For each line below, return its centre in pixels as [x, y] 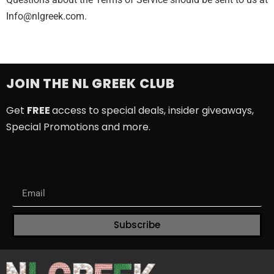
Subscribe [137, 225]
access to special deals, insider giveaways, [153, 111]
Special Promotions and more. [78, 127]
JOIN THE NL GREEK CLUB [91, 84]
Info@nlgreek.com [45, 16]
